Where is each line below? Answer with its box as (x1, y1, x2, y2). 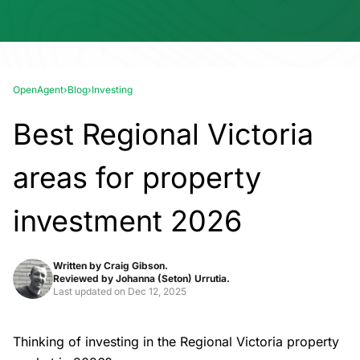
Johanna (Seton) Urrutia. (116, 272, 230, 284)
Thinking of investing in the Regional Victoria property (13, 333, 339, 350)
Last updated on (53, 285, 128, 297)
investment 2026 (13, 203, 242, 239)
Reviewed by (53, 272, 116, 284)
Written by (53, 260, 104, 272)
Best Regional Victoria (13, 117, 313, 152)
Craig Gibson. (104, 260, 168, 272)
